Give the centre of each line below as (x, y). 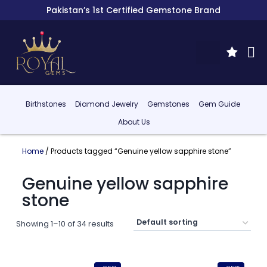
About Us (134, 122)
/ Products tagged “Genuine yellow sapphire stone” (137, 151)
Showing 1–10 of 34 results (65, 223)
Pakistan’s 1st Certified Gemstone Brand (133, 10)
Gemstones (168, 104)
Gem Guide (219, 104)
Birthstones (46, 104)
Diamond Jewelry (106, 104)
